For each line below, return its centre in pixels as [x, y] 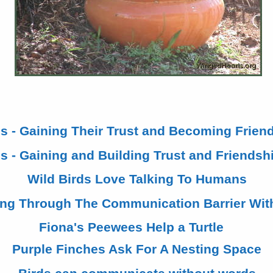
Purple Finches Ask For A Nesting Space [137, 249]
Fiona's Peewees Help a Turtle [132, 227]
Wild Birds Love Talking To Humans [137, 179]
